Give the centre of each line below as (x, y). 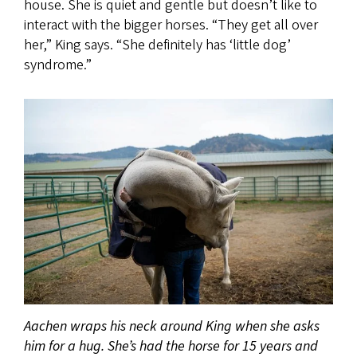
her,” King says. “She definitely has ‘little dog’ (157, 45)
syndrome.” (58, 65)
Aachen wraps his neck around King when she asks (172, 326)
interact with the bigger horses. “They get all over (171, 25)
